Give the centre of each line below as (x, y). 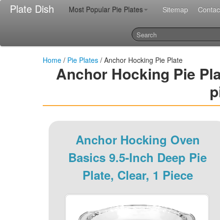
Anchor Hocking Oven (137, 139)
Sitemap (175, 9)
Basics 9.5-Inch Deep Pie (138, 157)
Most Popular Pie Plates (106, 9)
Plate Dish (32, 9)
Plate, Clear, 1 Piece (137, 175)
